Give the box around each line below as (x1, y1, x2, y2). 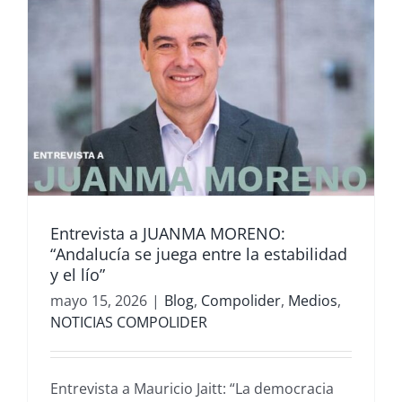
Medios (288, 290, 337, 310)
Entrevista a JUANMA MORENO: (50, 222, 285, 244)
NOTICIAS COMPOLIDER (50, 311, 207, 332)
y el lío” (50, 263, 105, 285)
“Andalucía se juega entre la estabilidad (50, 242, 347, 265)
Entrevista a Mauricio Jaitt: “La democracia (50, 378, 334, 398)
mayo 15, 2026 (50, 290, 147, 310)
